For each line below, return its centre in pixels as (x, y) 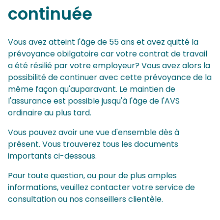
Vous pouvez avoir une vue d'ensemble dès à (94, 132)
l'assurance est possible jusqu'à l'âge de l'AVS (94, 101)
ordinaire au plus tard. (50, 113)
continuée (50, 14)
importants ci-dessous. (52, 156)
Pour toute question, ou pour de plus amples (92, 176)
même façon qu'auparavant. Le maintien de (92, 89)
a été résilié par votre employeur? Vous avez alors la (109, 66)
